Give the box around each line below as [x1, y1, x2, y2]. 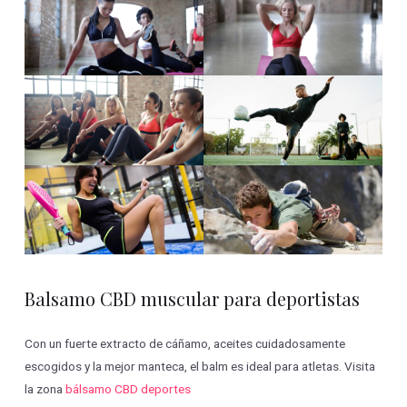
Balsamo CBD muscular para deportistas [25, 285, 361, 311]
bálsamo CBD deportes [65, 381, 192, 396]
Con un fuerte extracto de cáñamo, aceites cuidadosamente [25, 335, 346, 351]
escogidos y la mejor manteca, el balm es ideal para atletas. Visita [25, 358, 376, 373]
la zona [25, 381, 66, 396]
